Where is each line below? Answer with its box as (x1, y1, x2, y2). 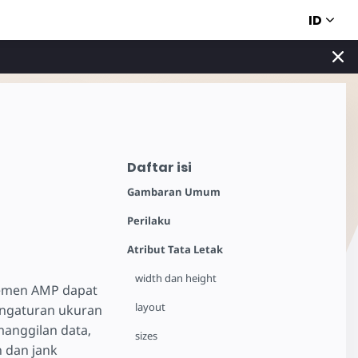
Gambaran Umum (127, 185, 221, 199)
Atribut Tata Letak (127, 242, 224, 257)
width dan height (135, 271, 217, 285)
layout (135, 300, 166, 314)
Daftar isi (127, 158, 193, 177)
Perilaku (127, 213, 172, 228)
